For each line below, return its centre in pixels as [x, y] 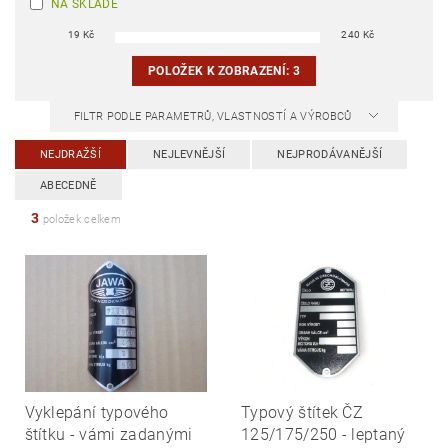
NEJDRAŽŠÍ [70, 155]
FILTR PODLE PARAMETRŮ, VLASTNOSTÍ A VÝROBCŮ [214, 117]
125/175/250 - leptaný [323, 434]
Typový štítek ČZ [302, 412]
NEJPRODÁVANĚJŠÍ [330, 155]
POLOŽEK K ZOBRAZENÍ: [220, 71]
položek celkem [80, 220]
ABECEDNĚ [68, 186]
